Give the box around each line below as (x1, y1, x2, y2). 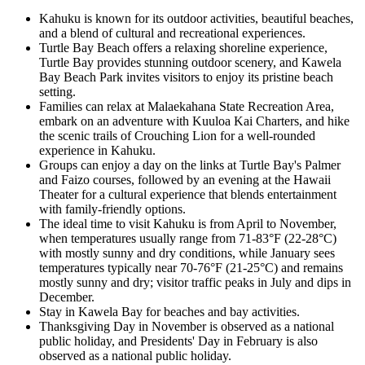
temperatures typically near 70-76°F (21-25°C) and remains (39, 260, 343, 275)
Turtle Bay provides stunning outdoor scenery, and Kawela (39, 55, 341, 69)
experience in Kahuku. (39, 143, 156, 157)
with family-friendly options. (39, 201, 186, 216)
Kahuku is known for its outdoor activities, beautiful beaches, (39, 11, 354, 25)
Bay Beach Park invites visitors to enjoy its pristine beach (39, 69, 333, 84)
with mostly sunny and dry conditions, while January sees (39, 245, 335, 260)
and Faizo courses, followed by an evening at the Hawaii (39, 172, 331, 187)
